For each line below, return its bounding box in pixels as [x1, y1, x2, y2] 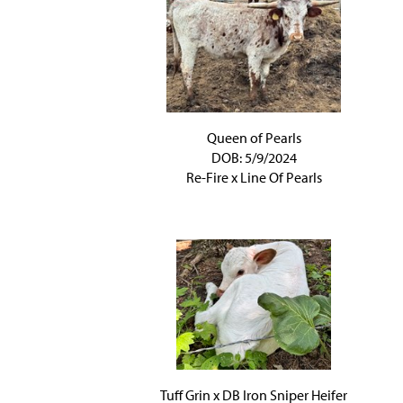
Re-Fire [185, 168, 228, 186]
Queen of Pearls [206, 129, 301, 147]
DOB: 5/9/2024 [210, 148, 297, 166]
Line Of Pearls [239, 168, 322, 186]
